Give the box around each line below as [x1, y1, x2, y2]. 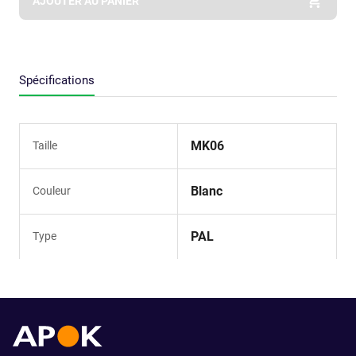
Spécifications [19, 72, 95, 87]
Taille [33, 138, 57, 152]
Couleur [33, 184, 71, 197]
